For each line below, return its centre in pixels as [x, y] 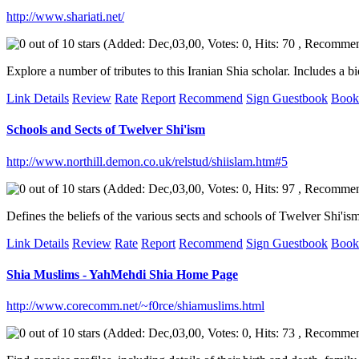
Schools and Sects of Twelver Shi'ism [106, 130]
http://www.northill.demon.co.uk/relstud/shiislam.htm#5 [147, 161]
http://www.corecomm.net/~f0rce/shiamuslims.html [135, 306]
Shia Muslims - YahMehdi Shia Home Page [122, 274]
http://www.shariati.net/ [65, 16]
